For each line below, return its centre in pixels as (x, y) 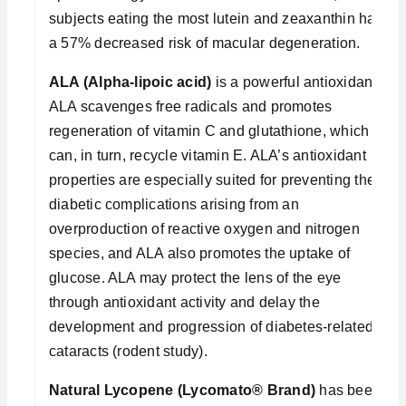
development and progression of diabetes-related (211, 326)
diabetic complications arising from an (174, 204)
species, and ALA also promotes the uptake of (199, 253)
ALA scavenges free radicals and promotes (190, 106)
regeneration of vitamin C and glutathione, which (209, 130)
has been (348, 390)
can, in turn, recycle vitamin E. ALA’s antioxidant (207, 155)
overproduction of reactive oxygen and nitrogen (204, 228)
